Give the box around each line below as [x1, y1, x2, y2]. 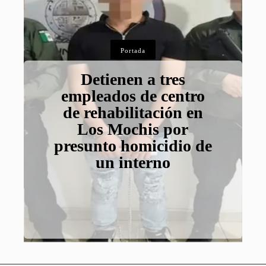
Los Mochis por [77, 120, 189, 139]
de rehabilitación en [62, 103, 203, 122]
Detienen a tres [80, 70, 185, 89]
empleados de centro [61, 87, 205, 106]
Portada [120, 47, 145, 55]
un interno [95, 153, 170, 172]
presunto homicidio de [53, 137, 212, 156]
